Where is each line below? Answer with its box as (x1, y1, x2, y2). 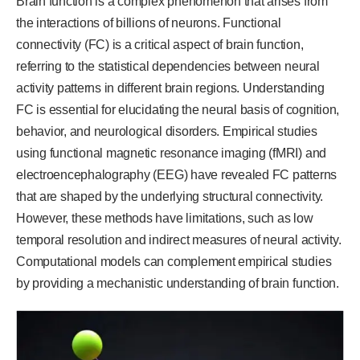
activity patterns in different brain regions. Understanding (16, 80, 325, 95)
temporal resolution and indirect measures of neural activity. (16, 232, 342, 247)
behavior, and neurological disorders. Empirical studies (16, 124, 317, 138)
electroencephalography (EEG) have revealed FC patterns (16, 167, 337, 182)
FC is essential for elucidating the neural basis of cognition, (16, 102, 340, 117)
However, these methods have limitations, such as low (16, 211, 313, 225)
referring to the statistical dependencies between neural (16, 59, 320, 73)
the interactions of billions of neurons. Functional (16, 15, 281, 30)
